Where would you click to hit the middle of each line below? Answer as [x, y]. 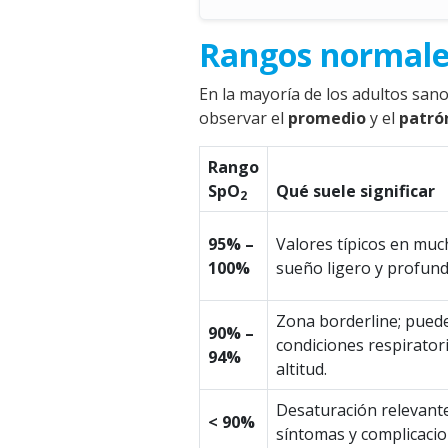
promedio [327, 118]
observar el [243, 118]
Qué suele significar [355, 191]
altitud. [301, 369]
